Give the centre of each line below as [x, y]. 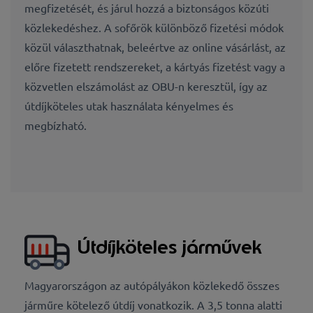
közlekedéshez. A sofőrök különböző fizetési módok [154, 27]
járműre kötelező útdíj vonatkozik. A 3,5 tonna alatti [153, 304]
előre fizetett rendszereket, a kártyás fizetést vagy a [155, 66]
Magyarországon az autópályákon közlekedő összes [152, 285]
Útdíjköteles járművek [169, 247]
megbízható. [56, 125]
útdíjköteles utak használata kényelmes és [129, 105]
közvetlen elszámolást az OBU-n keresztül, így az [146, 86]
